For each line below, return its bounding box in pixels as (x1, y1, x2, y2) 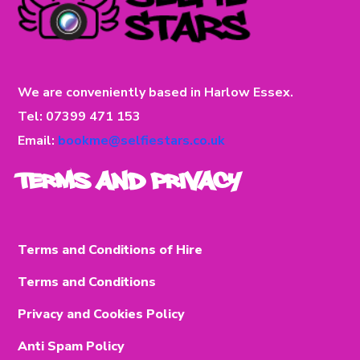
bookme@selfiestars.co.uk (58, 132, 226, 150)
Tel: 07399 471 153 (18, 108, 141, 126)
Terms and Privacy (18, 162, 240, 197)
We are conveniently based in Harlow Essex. (18, 84, 294, 102)
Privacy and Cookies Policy (18, 305, 186, 324)
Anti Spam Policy (18, 337, 125, 356)
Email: (18, 132, 59, 150)
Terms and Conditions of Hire (18, 241, 203, 260)
